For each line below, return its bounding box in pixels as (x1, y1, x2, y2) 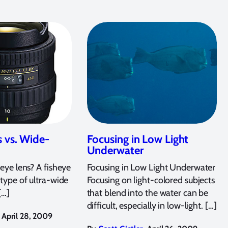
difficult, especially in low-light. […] (87, 200, 217, 212)
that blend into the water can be (87, 187, 209, 199)
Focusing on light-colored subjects (87, 175, 215, 186)
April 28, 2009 (2, 211, 53, 221)
